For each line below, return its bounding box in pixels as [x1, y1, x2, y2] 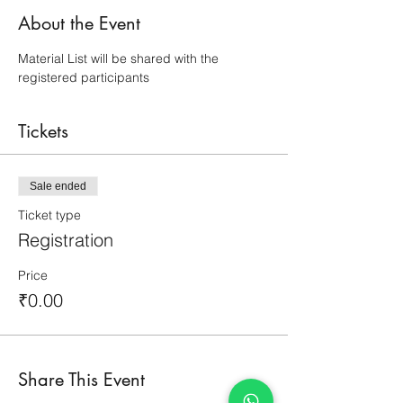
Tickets [18, 120, 68, 143]
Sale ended [30, 180, 86, 193]
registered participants [18, 69, 149, 85]
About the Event [18, 12, 140, 35]
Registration [18, 228, 113, 251]
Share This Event [18, 368, 145, 391]
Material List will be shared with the [18, 50, 222, 67]
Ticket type [18, 207, 81, 223]
